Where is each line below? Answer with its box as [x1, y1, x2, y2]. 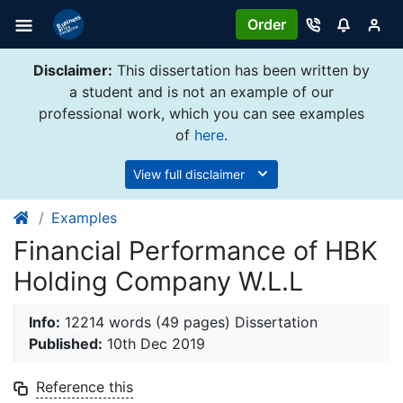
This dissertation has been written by [112, 61, 370, 80]
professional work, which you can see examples [39, 104, 364, 123]
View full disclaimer [133, 166, 248, 183]
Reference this [36, 378, 133, 397]
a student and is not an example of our [69, 83, 334, 102]
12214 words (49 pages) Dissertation [60, 313, 318, 332]
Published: [29, 335, 103, 354]
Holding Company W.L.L [13, 265, 303, 298]
